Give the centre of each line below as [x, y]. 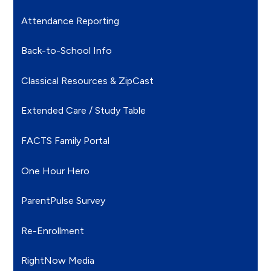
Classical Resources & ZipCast [88, 80]
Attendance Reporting [70, 21]
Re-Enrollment [53, 230]
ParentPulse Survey [64, 201]
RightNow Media [58, 261]
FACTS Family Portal [66, 141]
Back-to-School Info [67, 51]
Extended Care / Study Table [84, 111]
